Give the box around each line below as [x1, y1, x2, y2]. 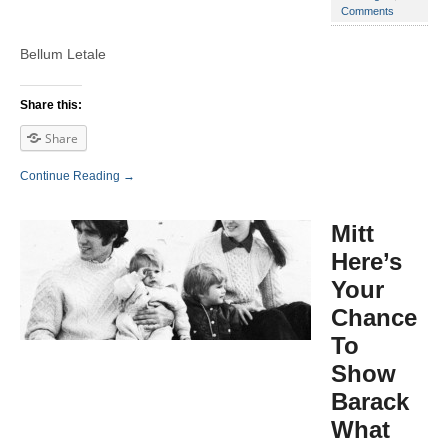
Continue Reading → [20, 168, 135, 183]
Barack [331, 387, 409, 415]
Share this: [20, 97, 82, 112]
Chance [331, 303, 417, 331]
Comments [341, 4, 394, 17]
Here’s [331, 247, 402, 275]
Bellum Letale [20, 45, 106, 62]
